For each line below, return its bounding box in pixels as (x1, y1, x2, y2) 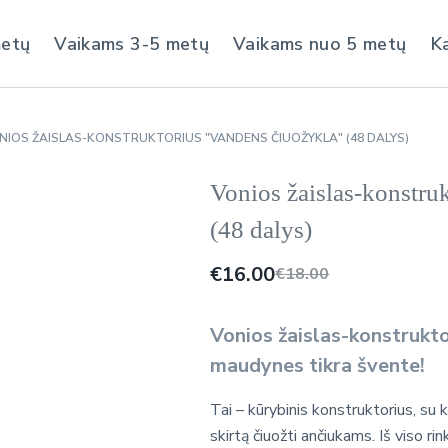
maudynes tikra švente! (210, 351, 426, 379)
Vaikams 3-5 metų (54, 31, 210, 56)
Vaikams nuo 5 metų (233, 31, 407, 56)
